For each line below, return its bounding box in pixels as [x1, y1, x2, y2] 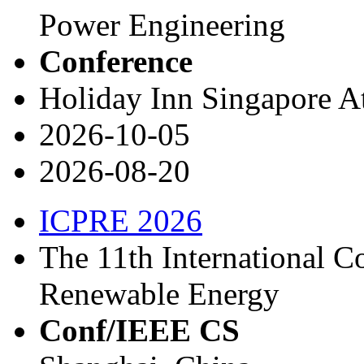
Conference [39, 43, 193, 79]
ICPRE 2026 [39, 202, 202, 238]
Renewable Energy [39, 275, 279, 311]
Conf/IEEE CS [39, 312, 240, 348]
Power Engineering [39, 6, 285, 42]
